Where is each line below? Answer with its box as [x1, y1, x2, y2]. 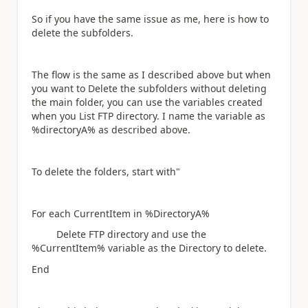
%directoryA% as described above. [32, 122, 193, 136]
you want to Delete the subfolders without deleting [32, 81, 267, 95]
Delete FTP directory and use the [32, 228, 206, 241]
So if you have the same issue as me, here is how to [32, 12, 269, 25]
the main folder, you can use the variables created [32, 95, 263, 109]
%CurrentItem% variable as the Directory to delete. [32, 241, 267, 254]
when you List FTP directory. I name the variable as [32, 109, 265, 122]
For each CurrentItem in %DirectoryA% [32, 206, 210, 220]
